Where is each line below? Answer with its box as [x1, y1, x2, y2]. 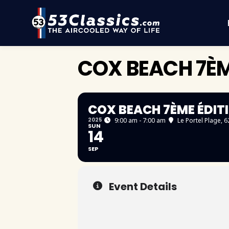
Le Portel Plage [177, 116, 221, 125]
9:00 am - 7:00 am [114, 116, 166, 125]
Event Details [109, 179, 177, 194]
